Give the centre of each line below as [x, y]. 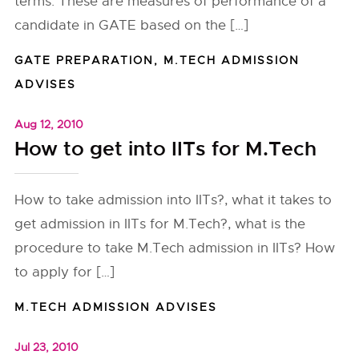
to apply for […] [65, 272]
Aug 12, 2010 [49, 124]
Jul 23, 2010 [47, 347]
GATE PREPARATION [85, 60]
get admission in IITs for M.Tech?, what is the [160, 224]
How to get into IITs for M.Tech [166, 149]
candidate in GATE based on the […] [132, 25]
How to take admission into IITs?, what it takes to [173, 200]
